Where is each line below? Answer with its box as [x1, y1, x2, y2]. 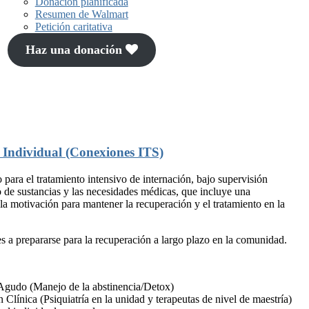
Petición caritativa [34, 21, 112, 33]
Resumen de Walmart [34, 8, 128, 21]
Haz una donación [25, 43, 126, 57]
